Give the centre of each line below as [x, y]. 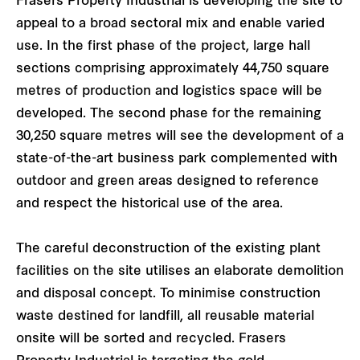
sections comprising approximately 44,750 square [173, 69]
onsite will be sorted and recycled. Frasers [151, 339]
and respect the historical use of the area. [149, 204]
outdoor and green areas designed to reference [168, 181]
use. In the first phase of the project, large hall [163, 46]
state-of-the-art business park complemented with [177, 159]
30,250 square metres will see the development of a [180, 136]
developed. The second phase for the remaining [169, 114]
